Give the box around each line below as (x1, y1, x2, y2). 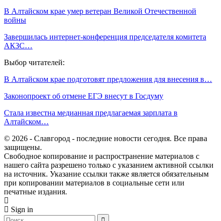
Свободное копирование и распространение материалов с (4, 151, 199, 160)
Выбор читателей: (4, 58, 65, 67)
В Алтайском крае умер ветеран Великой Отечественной (4, 6, 196, 15)
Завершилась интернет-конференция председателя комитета (4, 32, 206, 41)
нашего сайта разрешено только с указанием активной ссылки (4, 160, 214, 169)
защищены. (4, 143, 42, 151)
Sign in (9, 205, 33, 214)
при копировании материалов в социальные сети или (4, 178, 184, 187)
